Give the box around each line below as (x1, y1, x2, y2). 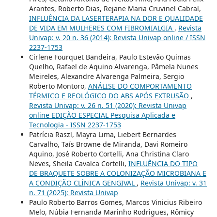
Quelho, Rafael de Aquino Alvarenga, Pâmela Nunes (29, 62, 198, 72)
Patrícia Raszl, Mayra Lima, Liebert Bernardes (29, 130, 176, 139)
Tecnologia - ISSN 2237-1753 (29, 120, 121, 130)
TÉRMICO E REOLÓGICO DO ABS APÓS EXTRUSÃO (29, 91, 191, 101)
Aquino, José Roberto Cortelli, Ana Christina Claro (29, 149, 189, 159)
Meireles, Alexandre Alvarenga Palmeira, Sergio (29, 72, 184, 81)
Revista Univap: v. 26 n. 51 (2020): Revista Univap (29, 101, 186, 110)
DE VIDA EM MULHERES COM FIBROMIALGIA (29, 23, 174, 33)
